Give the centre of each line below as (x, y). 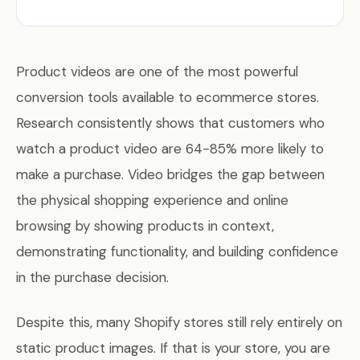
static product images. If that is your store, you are (173, 348)
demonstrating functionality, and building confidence (177, 252)
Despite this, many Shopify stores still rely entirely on (179, 322)
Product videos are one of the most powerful (157, 72)
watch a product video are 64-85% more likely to (170, 149)
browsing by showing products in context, (145, 226)
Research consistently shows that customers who (170, 123)
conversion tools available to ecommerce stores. (168, 97)
